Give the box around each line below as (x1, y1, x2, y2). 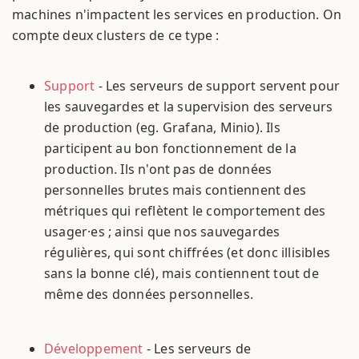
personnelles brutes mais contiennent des (44, 180, 307, 199)
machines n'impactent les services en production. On (12, 6, 342, 24)
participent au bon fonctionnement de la (44, 139, 296, 157)
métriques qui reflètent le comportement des (44, 201, 326, 220)
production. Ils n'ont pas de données (44, 159, 272, 178)
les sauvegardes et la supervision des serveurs (44, 97, 333, 115)
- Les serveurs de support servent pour (95, 76, 341, 95)
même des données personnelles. (44, 284, 253, 303)
